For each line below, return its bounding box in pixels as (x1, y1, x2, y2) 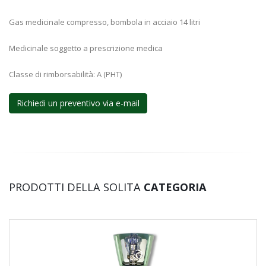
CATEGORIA (144, 179, 207, 194)
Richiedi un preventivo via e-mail (17, 97, 140, 109)
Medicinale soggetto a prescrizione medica (9, 42, 164, 53)
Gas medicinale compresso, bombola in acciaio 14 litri (9, 16, 202, 27)
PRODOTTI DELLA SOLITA (9, 179, 144, 194)
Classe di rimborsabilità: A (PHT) (9, 68, 122, 80)
